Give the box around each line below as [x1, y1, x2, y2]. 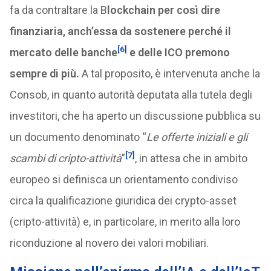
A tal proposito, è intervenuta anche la [79, 67, 260, 80]
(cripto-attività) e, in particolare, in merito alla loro [9, 215, 240, 228]
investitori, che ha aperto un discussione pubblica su [9, 109, 261, 122]
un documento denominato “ [9, 131, 146, 143]
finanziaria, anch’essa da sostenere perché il [9, 25, 231, 38]
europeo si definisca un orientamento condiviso [9, 173, 238, 186]
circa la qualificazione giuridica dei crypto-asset [9, 194, 237, 207]
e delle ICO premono [126, 46, 230, 59]
